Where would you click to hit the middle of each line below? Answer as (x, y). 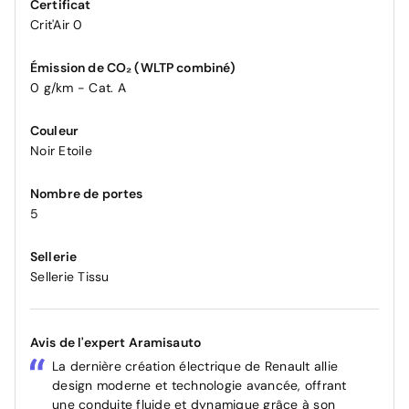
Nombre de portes (87, 193)
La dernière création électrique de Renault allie (195, 366)
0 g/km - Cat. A (78, 87)
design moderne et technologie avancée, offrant (199, 385)
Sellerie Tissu (70, 276)
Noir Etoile (61, 150)
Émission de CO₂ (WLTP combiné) (133, 67)
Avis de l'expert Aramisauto (116, 342)
